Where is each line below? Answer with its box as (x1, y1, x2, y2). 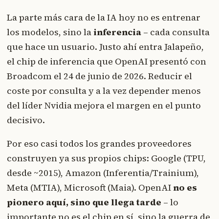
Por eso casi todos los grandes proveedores (7, 137, 192, 150)
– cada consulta (141, 25, 210, 38)
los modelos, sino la (7, 25, 93, 38)
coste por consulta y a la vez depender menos (7, 84, 201, 97)
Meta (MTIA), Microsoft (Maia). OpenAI (7, 181, 173, 194)
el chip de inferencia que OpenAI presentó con (7, 55, 206, 67)
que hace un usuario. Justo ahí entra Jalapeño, (7, 40, 204, 53)
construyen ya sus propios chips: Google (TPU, (7, 152, 206, 164)
